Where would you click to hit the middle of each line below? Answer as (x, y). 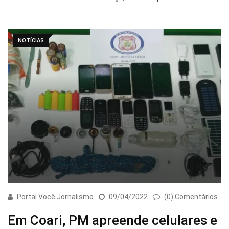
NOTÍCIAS (31, 40)
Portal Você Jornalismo (55, 197)
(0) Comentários (191, 197)
